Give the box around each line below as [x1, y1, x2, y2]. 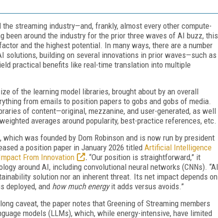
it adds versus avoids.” [111, 181, 184, 191]
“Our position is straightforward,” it [89, 152, 200, 162]
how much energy [52, 181, 111, 191]
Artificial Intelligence [145, 142, 212, 152]
